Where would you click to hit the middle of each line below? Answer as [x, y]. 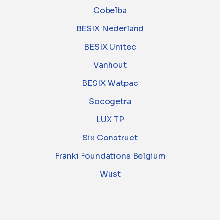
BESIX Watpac [110, 83]
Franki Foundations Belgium [110, 156]
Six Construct [110, 138]
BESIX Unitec [110, 47]
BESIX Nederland [110, 29]
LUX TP [110, 120]
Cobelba [110, 11]
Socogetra [110, 102]
